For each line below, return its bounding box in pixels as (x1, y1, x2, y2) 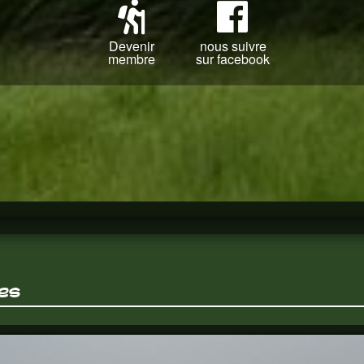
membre (107, 50, 155, 68)
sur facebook (196, 50, 270, 68)
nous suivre (199, 37, 266, 55)
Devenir (108, 37, 154, 55)
